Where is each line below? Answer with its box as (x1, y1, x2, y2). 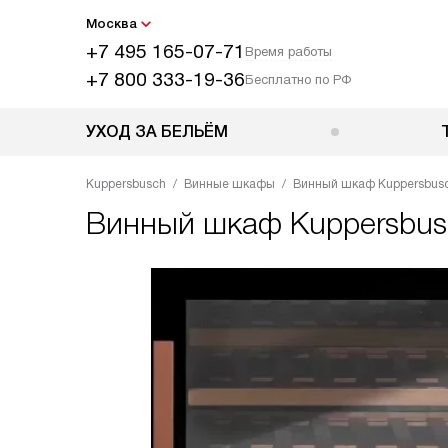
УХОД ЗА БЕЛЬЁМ (86, 123, 228, 140)
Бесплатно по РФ (245, 72, 351, 87)
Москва (86, 16, 137, 31)
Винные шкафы (184, 177, 275, 191)
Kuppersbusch (86, 177, 166, 191)
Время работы (245, 44, 332, 59)
